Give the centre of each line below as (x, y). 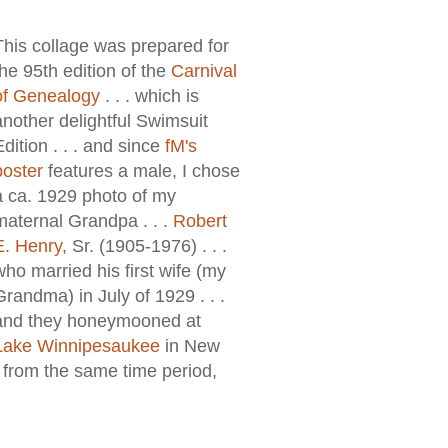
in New (190, 346)
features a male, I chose (141, 171)
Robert (200, 221)
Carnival (204, 71)
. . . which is (149, 96)
